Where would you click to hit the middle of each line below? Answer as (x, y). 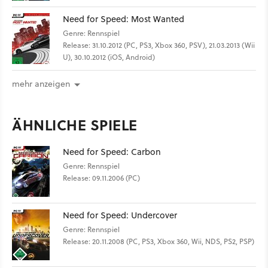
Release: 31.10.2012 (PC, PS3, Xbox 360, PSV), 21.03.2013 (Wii (159, 45)
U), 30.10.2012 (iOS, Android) (109, 57)
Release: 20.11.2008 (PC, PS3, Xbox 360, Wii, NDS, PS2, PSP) (159, 242)
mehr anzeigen (41, 84)
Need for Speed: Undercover (120, 215)
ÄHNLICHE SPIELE (75, 125)
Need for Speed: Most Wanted (124, 19)
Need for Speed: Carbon (112, 152)
